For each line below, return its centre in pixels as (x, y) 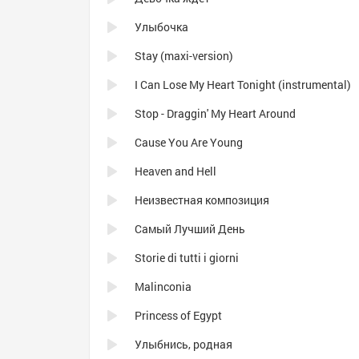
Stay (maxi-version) (184, 56)
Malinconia (163, 286)
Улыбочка (161, 27)
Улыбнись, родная (184, 344)
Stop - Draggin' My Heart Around (215, 113)
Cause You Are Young (189, 142)
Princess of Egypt (178, 315)
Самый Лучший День (190, 229)
